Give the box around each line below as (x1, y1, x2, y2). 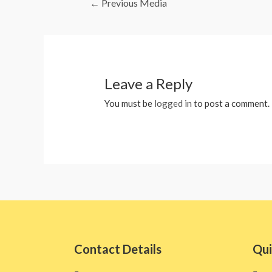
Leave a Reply (104, 74, 193, 92)
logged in (154, 97, 192, 109)
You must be (104, 97, 155, 109)
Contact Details (74, 241, 161, 256)
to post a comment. (192, 97, 270, 109)
